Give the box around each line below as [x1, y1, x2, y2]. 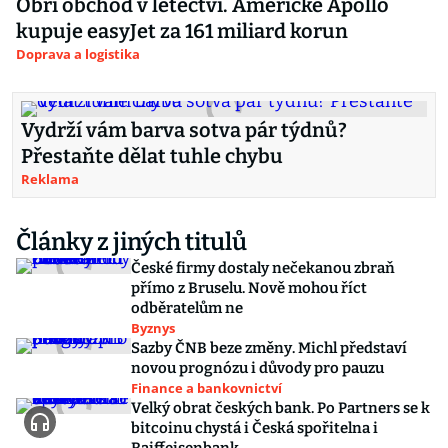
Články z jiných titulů [16, 228, 247, 256]
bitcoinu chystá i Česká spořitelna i [131, 419, 378, 437]
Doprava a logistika [16, 45, 140, 63]
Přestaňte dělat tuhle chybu [21, 144, 283, 168]
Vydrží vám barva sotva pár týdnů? [21, 118, 347, 142]
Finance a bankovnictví [131, 379, 282, 397]
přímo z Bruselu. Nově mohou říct [131, 279, 367, 297]
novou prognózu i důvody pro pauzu [131, 359, 384, 377]
